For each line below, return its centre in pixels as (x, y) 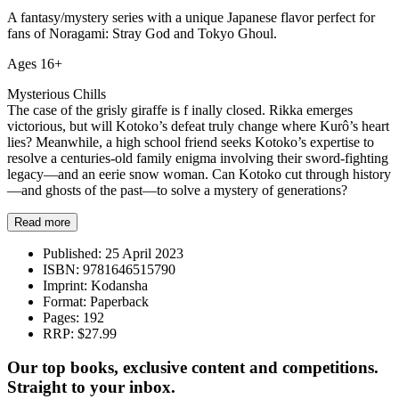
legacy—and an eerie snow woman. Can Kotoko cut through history (199, 174)
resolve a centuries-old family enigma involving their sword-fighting (198, 158)
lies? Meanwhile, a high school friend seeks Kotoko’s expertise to (191, 142)
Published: (72, 253)
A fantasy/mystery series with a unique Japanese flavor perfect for (191, 17)
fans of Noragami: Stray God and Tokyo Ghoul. (142, 33)
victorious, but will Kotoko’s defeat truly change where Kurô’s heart (198, 126)
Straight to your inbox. (91, 387)
